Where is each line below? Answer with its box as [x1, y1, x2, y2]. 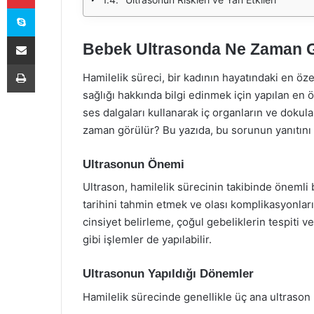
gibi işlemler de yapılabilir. [83, 233, 212, 246]
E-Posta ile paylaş [34, 30, 62, 41]
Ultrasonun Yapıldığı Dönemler [83, 267, 254, 280]
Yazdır [34, 58, 61, 69]
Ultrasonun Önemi [83, 157, 184, 171]
